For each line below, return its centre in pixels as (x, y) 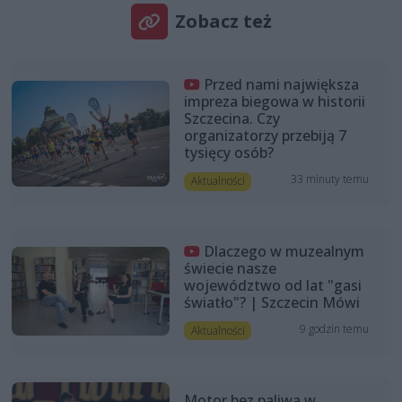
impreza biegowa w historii (274, 102)
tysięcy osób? (228, 153)
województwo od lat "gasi (272, 285)
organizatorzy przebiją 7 (265, 136)
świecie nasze (230, 268)
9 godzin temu (335, 328)
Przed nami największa (281, 85)
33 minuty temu (330, 179)
